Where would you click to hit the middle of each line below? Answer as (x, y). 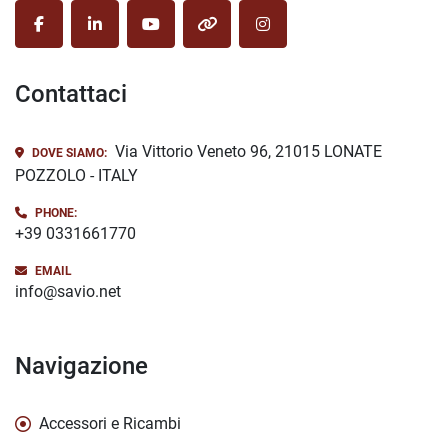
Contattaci (79, 94)
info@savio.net (68, 292)
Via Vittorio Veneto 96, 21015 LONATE (246, 152)
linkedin (121, 34)
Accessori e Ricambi (110, 424)
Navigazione (90, 366)
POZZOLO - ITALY (76, 176)
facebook (70, 34)
